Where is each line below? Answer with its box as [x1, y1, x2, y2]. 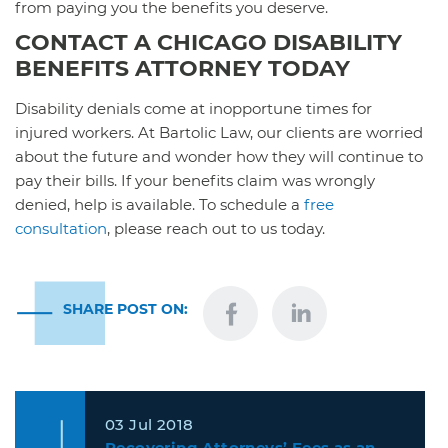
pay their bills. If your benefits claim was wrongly [15, 170, 375, 190]
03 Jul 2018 [105, 414, 194, 434]
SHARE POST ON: [63, 299, 188, 318]
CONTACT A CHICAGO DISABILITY [15, 28, 402, 56]
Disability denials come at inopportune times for [15, 98, 372, 118]
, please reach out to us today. [107, 218, 325, 238]
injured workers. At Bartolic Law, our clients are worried [15, 122, 423, 142]
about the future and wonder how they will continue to [15, 146, 423, 166]
